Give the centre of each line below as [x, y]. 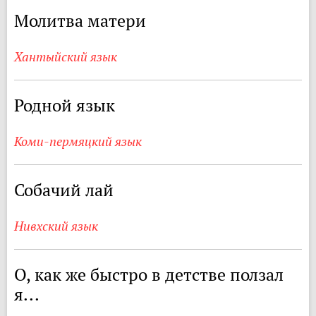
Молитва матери [80, 21]
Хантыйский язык [66, 57]
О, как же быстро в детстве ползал [149, 275]
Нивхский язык [56, 226]
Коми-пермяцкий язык [78, 141]
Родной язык [65, 105]
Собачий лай [64, 190]
